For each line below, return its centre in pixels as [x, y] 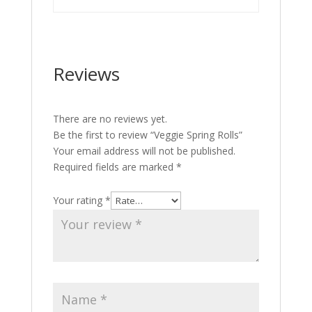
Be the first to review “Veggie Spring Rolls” [147, 135]
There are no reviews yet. [110, 119]
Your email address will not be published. [144, 151]
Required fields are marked [114, 167]
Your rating [79, 200]
